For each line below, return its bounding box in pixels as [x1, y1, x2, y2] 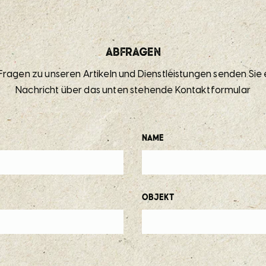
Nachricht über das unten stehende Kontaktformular [15, 85, 251, 96]
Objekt [142, 191, 175, 202]
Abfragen [105, 44, 161, 58]
